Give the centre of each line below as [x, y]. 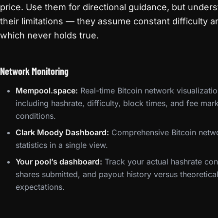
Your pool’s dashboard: [59, 162]
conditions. [36, 116]
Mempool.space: [47, 91]
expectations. [40, 187]
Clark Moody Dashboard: [62, 132]
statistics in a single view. [62, 145]
